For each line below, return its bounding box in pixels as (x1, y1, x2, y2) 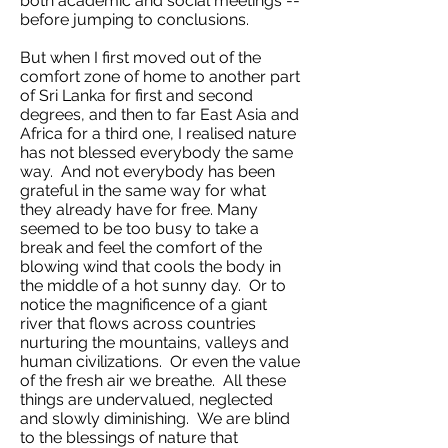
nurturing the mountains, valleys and (20, 333, 289, 352)
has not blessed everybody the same (20, 143, 293, 162)
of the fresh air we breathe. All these (20, 371, 286, 390)
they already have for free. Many (20, 200, 258, 219)
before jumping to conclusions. (20, 10, 253, 29)
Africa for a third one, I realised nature (20, 124, 296, 143)
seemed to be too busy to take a (20, 219, 259, 238)
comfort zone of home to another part (20, 67, 300, 86)
